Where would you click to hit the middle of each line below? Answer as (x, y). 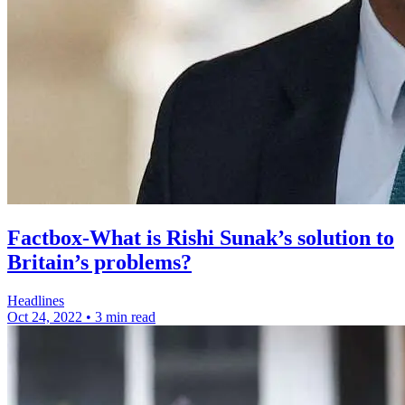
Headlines (36, 301)
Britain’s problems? (99, 263)
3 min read (125, 317)
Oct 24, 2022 (45, 317)
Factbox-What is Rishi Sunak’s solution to (201, 238)
